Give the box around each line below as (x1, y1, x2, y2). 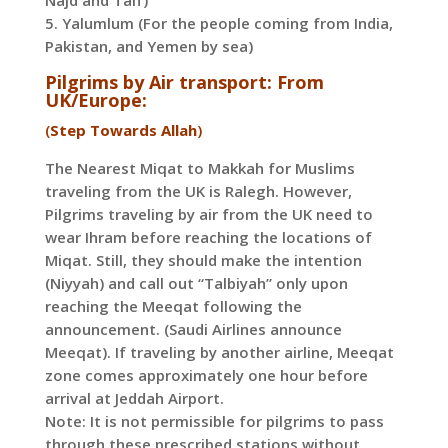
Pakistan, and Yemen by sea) (44, 36, 253, 57)
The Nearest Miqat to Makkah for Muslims (44, 158, 355, 179)
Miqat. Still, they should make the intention (44, 250, 362, 271)
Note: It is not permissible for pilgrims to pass (44, 411, 384, 432)
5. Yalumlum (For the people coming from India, (44, 13, 393, 34)
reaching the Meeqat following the (44, 296, 302, 317)
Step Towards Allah (49, 120, 197, 141)
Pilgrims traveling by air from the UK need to (44, 204, 373, 225)
